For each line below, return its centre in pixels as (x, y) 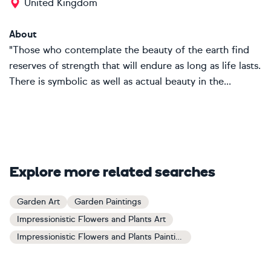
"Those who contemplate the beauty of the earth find (129, 50)
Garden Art (38, 202)
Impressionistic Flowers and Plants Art (91, 219)
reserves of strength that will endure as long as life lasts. (135, 66)
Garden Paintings (108, 202)
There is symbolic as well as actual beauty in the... (120, 81)
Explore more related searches (113, 173)
